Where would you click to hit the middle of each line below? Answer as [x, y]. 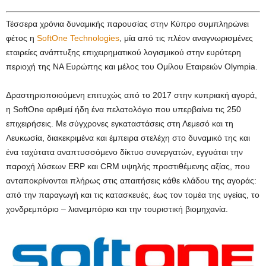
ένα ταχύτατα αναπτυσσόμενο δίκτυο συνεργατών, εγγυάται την [124, 152]
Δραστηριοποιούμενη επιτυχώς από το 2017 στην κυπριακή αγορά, [132, 95]
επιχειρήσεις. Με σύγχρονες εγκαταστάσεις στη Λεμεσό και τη [120, 124]
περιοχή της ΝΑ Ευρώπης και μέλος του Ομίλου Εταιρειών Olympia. [132, 67]
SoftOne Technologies [78, 38]
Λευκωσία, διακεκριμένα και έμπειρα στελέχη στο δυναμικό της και [128, 138]
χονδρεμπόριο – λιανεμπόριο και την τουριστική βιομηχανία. [117, 209]
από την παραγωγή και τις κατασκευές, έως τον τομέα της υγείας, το [133, 195]
